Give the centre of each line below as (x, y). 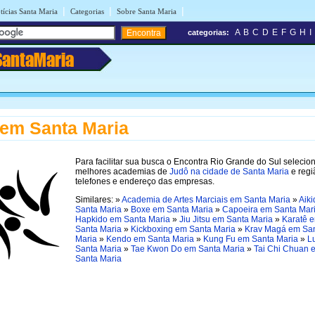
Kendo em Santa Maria (150, 239)
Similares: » (98, 199)
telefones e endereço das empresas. (145, 181)
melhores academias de (122, 171)
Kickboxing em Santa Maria (183, 229)
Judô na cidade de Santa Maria (229, 171)
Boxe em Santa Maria (172, 209)
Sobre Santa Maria (147, 11)
